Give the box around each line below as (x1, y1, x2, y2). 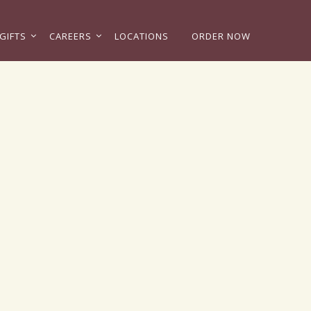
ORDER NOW (192, 30, 251, 42)
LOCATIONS (115, 30, 169, 42)
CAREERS (49, 30, 92, 42)
